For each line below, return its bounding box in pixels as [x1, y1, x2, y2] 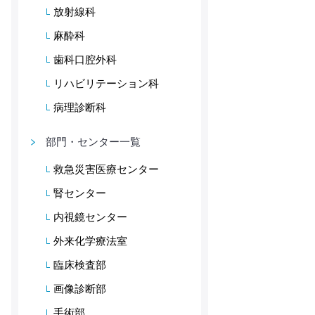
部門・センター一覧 [45, 136, 141, 148]
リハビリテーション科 [53, 77, 159, 89]
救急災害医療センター [53, 163, 159, 175]
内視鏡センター [53, 211, 127, 223]
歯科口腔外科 [53, 53, 117, 65]
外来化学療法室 [53, 235, 127, 247]
